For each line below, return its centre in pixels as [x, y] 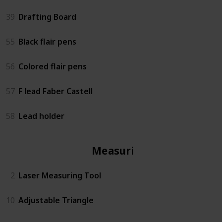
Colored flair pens [53, 66]
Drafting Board [47, 17]
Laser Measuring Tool [60, 175]
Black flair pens [47, 41]
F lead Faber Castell [55, 91]
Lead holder [41, 116]
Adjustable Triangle [56, 200]
